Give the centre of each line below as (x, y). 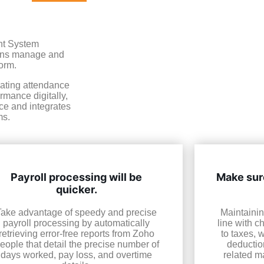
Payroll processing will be (77, 177)
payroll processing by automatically (77, 223)
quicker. (76, 190)
